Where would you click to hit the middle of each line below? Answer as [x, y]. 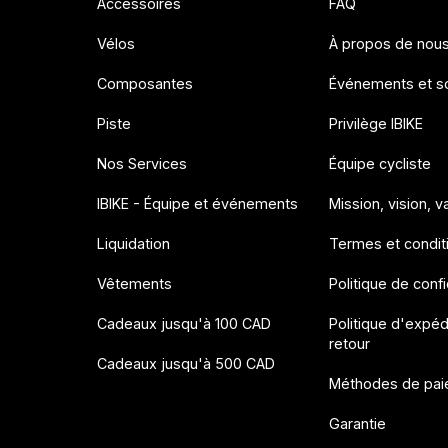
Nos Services [142, 163]
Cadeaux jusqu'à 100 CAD [184, 323]
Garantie [357, 423]
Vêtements [135, 283]
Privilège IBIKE [375, 123]
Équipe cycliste [379, 163]
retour [349, 343]
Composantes [145, 83]
